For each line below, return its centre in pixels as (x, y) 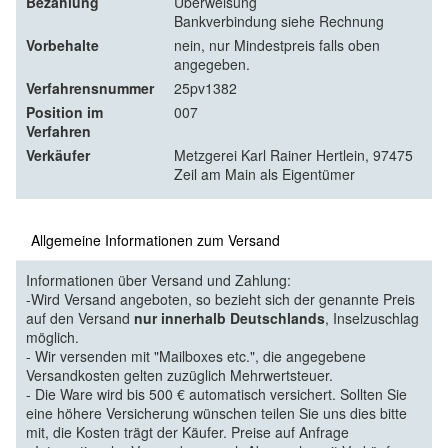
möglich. (52, 336)
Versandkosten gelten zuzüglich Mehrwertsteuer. (179, 374)
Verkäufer (58, 154)
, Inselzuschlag (372, 317)
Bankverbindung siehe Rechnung (279, 20)
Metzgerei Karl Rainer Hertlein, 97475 (293, 154)
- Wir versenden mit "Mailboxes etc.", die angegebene (196, 355)
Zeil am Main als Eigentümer (264, 173)
